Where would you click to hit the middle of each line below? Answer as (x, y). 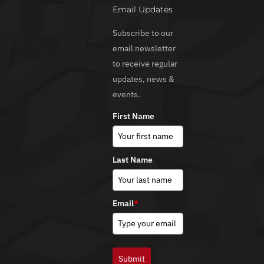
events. (126, 94)
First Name (133, 116)
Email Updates (143, 9)
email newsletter (144, 48)
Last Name (133, 159)
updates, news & (143, 79)
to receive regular (145, 63)
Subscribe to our (143, 33)
